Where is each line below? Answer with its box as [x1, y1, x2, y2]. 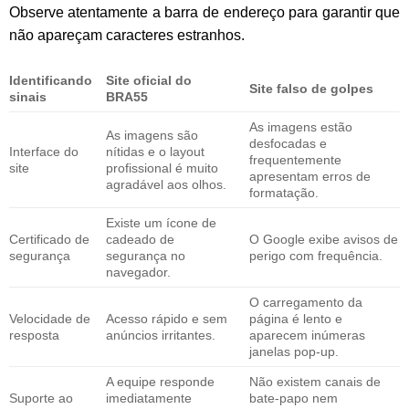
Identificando [8, 72, 92, 88]
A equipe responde [105, 373, 215, 389]
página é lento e [248, 310, 342, 326]
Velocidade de [8, 310, 90, 326]
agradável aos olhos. [105, 176, 226, 192]
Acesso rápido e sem [105, 310, 227, 326]
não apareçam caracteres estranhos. [8, 26, 245, 43]
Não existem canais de [248, 373, 381, 389]
